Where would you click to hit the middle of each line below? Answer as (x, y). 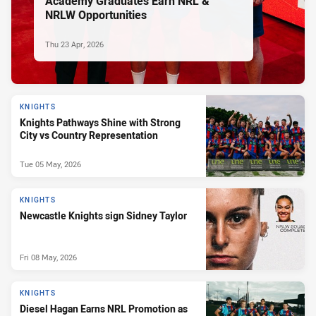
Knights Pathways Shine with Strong (100, 123)
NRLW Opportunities (96, 14)
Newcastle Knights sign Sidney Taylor (103, 216)
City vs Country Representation (89, 135)
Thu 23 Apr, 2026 (74, 44)
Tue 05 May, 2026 (50, 164)
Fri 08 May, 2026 (48, 257)
